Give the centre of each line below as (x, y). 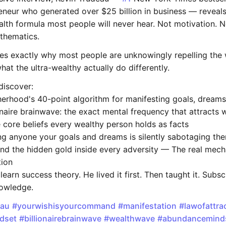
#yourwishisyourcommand (64, 206)
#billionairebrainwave (60, 219)
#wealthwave (129, 219)
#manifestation (147, 206)
